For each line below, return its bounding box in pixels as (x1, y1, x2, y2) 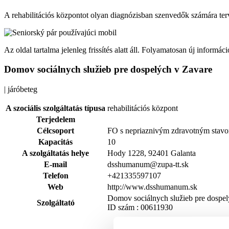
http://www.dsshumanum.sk (107, 182, 197, 192)
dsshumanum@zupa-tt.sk (107, 160, 189, 169)
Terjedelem (36, 115, 75, 124)
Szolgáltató (36, 198, 75, 208)
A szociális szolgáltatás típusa (6, 104, 105, 113)
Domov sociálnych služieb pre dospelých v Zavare (4, 64, 212, 75)
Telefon (42, 171, 68, 180)
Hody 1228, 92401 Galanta (107, 149, 196, 158)
